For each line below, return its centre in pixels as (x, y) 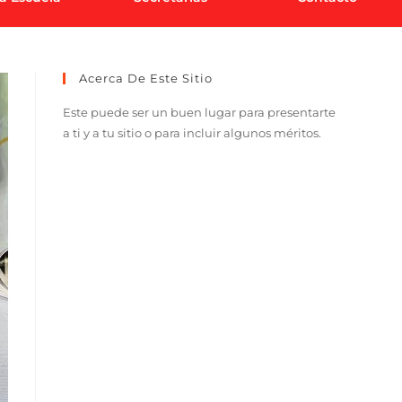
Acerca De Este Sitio (146, 78)
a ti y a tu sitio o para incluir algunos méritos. (192, 133)
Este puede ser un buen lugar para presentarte (199, 112)
